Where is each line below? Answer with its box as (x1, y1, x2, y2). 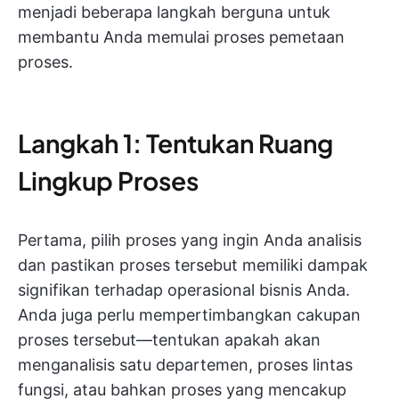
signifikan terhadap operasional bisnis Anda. (18, 281, 350, 300)
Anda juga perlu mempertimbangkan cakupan (18, 305, 361, 325)
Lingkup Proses (18, 165, 199, 197)
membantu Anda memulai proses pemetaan (18, 28, 345, 47)
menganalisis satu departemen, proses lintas (18, 355, 353, 375)
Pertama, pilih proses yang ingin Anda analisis (18, 231, 362, 250)
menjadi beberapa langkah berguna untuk (18, 3, 330, 22)
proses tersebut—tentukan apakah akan (18, 330, 321, 350)
